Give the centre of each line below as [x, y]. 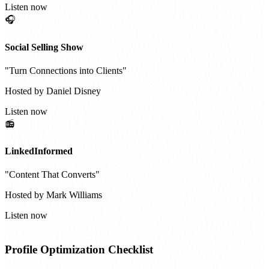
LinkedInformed [39, 151]
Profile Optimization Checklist [79, 250]
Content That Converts [52, 175]
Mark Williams [74, 195]
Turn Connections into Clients [66, 70]
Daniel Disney [74, 91]
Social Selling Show [44, 47]
